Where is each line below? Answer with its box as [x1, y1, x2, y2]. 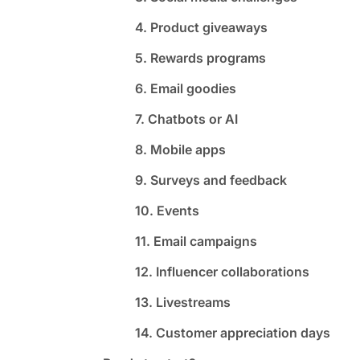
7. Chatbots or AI [135, 110, 238, 127]
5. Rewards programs [135, 49, 266, 66]
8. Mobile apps [135, 141, 226, 157]
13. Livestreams [135, 293, 231, 310]
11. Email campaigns [135, 232, 257, 249]
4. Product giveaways [135, 18, 268, 35]
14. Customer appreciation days [135, 324, 330, 341]
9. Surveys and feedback [135, 171, 287, 188]
